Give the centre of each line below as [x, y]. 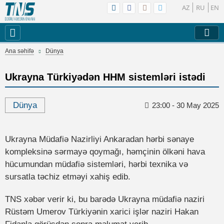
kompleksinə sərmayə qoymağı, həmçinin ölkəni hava [105, 152]
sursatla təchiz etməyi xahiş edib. [68, 177]
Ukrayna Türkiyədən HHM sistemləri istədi [105, 77]
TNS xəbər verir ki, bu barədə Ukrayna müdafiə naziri [105, 199]
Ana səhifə [19, 51]
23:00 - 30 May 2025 [185, 105]
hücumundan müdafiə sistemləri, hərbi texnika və [96, 164]
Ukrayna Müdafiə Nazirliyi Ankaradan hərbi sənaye [99, 139]
